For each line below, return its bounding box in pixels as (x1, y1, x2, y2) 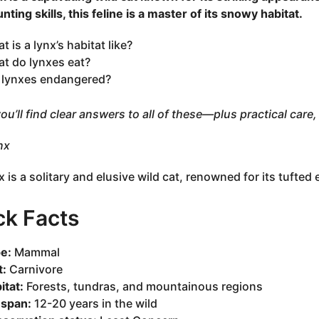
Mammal (11, 244, 60, 259)
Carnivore (6, 261, 63, 276)
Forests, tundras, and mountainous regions (23, 278, 263, 293)
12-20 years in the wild (31, 296, 157, 310)
